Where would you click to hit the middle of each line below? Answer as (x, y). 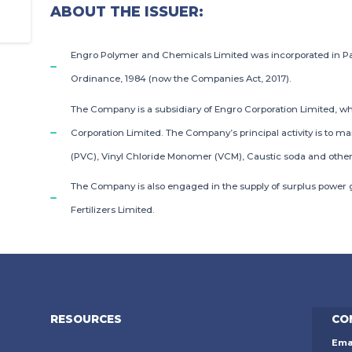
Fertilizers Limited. (112, 210)
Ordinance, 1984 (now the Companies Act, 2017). (181, 79)
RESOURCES (86, 319)
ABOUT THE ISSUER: (127, 11)
